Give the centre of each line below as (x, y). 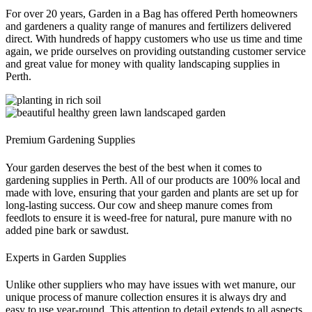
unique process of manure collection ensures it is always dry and (146, 297)
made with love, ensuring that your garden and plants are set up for (152, 192)
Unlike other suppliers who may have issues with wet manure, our (150, 285)
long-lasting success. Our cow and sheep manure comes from (139, 205)
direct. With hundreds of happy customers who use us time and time (154, 39)
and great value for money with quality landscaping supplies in (143, 64)
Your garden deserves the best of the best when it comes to (134, 167)
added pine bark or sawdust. (67, 230)
